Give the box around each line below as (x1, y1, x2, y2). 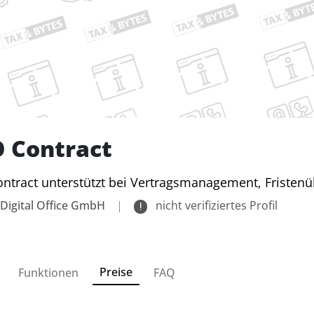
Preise (100, 264, 132, 280)
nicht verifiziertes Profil (153, 198, 278, 214)
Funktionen (18, 264, 78, 280)
